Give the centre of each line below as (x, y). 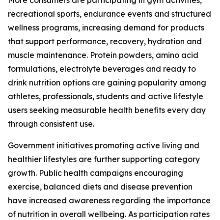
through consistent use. (51, 124)
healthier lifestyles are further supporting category (104, 159)
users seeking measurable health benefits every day (107, 110)
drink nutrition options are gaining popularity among (107, 83)
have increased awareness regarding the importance (109, 201)
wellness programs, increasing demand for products (106, 28)
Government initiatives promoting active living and (104, 146)
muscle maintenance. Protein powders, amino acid (103, 55)
